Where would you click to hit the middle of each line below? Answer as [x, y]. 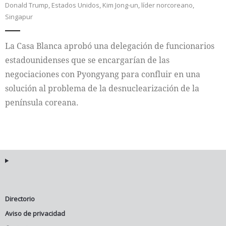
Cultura [34, 46]
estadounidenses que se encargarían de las [87, 60]
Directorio [20, 199]
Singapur [19, 17]
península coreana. [42, 102]
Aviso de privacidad [35, 213]
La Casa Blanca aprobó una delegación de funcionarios [110, 46]
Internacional [45, 21]
